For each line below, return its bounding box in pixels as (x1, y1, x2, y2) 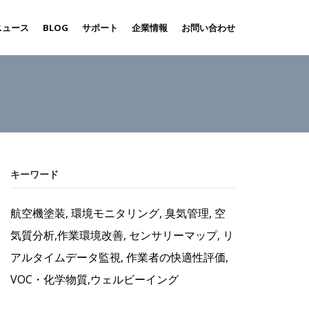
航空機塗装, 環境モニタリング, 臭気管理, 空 (10, 206, 226, 221)
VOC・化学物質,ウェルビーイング (10, 272, 179, 287)
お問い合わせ (181, 21, 235, 34)
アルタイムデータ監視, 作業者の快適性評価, (10, 250, 229, 265)
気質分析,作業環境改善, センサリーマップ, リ (10, 228, 235, 243)
